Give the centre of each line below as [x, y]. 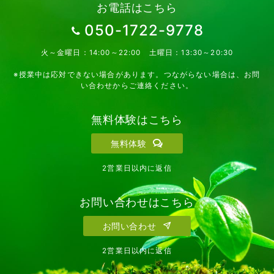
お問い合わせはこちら [137, 202]
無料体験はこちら [137, 120]
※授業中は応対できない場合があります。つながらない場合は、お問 [137, 75]
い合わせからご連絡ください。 [137, 86]
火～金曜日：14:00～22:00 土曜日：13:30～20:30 [137, 53]
